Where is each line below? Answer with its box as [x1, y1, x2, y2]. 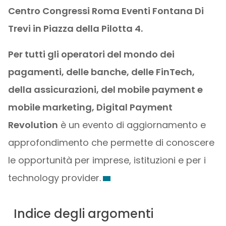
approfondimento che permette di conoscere [8, 136, 214, 149]
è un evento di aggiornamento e [58, 119, 206, 131]
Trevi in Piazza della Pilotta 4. [8, 22, 143, 35]
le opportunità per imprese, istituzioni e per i [8, 154, 206, 166]
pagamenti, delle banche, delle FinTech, [8, 66, 195, 78]
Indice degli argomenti [13, 205, 153, 222]
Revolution [8, 119, 58, 131]
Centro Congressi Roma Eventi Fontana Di [8, 5, 204, 17]
